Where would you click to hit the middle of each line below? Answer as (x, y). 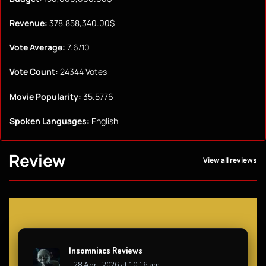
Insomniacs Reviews (106, 250)
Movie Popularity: (45, 96)
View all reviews (230, 160)
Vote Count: (34, 72)
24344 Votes (83, 72)
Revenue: (28, 23)
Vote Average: (37, 47)
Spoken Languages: (50, 121)
